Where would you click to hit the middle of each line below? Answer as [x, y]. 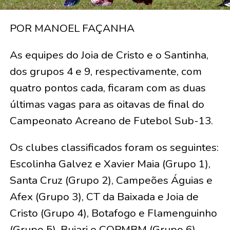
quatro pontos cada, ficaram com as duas [108, 88]
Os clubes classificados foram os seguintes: [114, 148]
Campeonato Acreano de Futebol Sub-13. [111, 121]
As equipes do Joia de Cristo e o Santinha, [109, 55]
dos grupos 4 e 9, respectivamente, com [106, 72]
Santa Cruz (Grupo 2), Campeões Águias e [111, 180]
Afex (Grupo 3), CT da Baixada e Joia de [104, 197]
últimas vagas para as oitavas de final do [107, 104]
